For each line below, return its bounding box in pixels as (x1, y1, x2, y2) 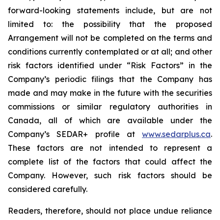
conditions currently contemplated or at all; (8, 47, 173, 56)
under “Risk (99, 60, 146, 70)
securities (176, 88, 212, 98)
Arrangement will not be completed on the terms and (8, 33, 212, 43)
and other (174, 47, 213, 56)
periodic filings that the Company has (55, 74, 213, 84)
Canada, (8, 115, 41, 125)
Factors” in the (151, 60, 212, 70)
